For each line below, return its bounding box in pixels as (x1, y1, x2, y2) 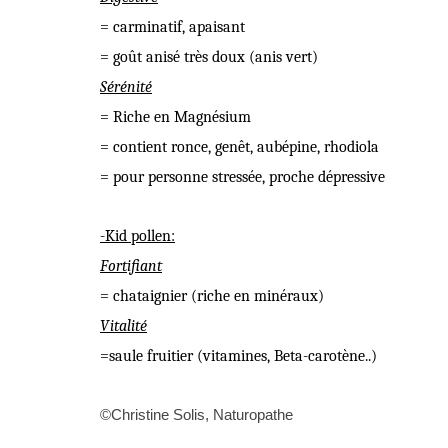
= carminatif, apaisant (100, 18, 245, 36)
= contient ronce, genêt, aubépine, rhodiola (100, 138, 379, 156)
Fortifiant (100, 257, 162, 275)
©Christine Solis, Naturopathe (100, 406, 293, 423)
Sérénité (100, 78, 152, 96)
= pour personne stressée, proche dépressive (100, 168, 385, 186)
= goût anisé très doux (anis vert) (100, 48, 318, 66)
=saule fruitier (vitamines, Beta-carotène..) (100, 347, 377, 365)
